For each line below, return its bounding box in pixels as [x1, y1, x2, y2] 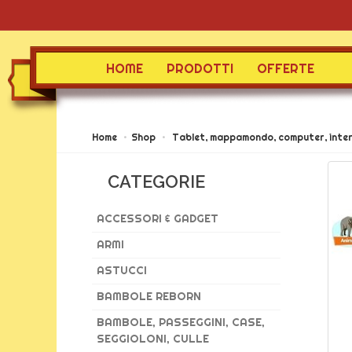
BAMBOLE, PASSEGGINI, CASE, [97, 315, 265, 329]
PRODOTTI [167, 60, 233, 76]
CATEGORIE [108, 171, 205, 192]
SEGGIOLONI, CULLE [97, 332, 209, 346]
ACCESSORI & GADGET [97, 211, 218, 225]
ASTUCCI [97, 263, 147, 277]
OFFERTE [257, 60, 314, 76]
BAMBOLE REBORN [97, 289, 201, 303]
